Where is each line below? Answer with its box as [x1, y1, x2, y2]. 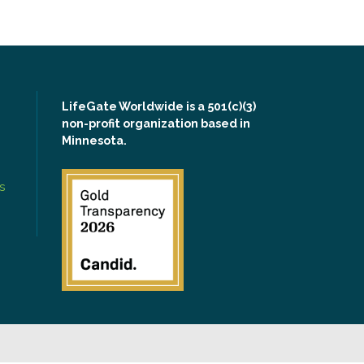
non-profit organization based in [62, 115, 250, 130]
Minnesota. [62, 132, 127, 147]
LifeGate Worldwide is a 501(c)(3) [62, 98, 256, 113]
